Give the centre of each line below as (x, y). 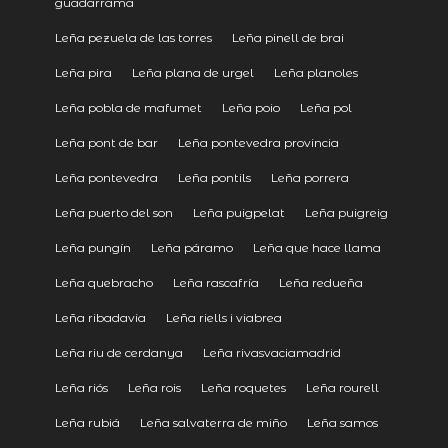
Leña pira (83, 72)
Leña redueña (320, 282)
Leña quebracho (103, 282)
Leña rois (154, 387)
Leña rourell (342, 387)
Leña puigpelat (238, 212)
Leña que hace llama (316, 247)
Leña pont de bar (106, 142)
